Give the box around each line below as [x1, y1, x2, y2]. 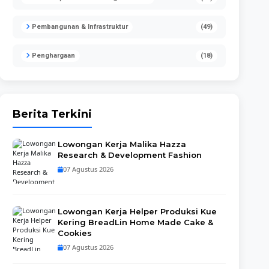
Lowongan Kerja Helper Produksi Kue [58, 207, 217, 216]
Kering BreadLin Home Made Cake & [58, 217, 214, 227]
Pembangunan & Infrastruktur [30, 23, 128, 31]
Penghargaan [30, 52, 76, 59]
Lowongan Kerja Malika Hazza [58, 139, 187, 149]
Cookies [58, 228, 92, 238]
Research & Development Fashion [58, 150, 202, 160]
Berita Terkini [13, 107, 92, 121]
